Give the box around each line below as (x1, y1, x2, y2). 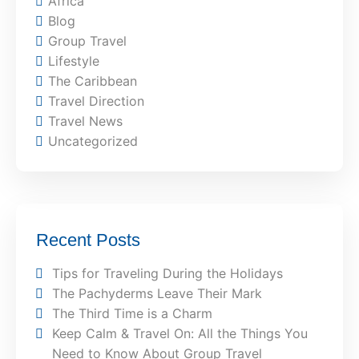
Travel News (48, 113, 123, 130)
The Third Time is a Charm (52, 305, 213, 322)
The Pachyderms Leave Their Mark (52, 285, 267, 302)
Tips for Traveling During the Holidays (52, 265, 284, 282)
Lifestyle (48, 53, 100, 70)
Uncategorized (48, 133, 139, 150)
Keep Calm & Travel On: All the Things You (52, 325, 309, 342)
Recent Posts (36, 230, 140, 251)
